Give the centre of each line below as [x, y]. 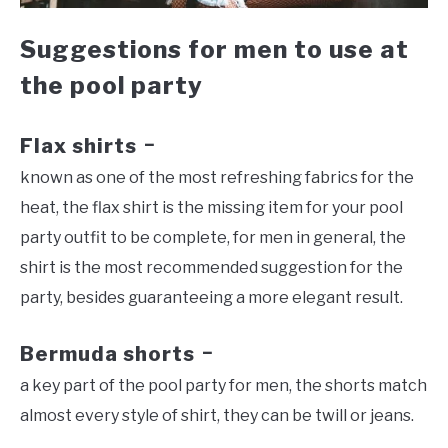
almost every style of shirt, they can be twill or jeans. [217, 416]
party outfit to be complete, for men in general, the [213, 237]
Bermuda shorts [107, 354]
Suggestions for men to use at [214, 50]
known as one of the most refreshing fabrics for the [217, 177]
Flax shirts [78, 145]
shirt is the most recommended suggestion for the [211, 267]
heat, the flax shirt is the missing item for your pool [211, 207]
